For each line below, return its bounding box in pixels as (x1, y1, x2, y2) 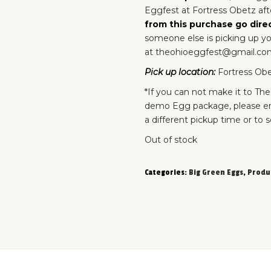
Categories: (145, 168, 189, 177)
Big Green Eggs (189, 168, 243, 177)
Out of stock (145, 134, 197, 145)
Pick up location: (145, 67, 218, 77)
